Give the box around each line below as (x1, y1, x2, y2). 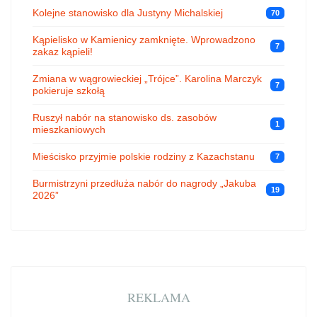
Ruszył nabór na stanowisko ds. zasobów (33, 111, 217, 123)
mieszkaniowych (33, 123, 105, 135)
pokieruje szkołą (33, 84, 105, 96)
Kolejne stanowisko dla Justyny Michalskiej (33, 6, 223, 18)
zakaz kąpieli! (33, 45, 93, 57)
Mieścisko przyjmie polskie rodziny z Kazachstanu (33, 150, 255, 162)
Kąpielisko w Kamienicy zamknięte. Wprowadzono (33, 33, 255, 45)
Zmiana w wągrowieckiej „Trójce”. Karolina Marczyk (33, 72, 262, 84)
